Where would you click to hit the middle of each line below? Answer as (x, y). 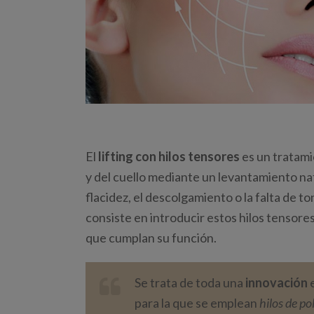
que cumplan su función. (151, 238)
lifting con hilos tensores (169, 156)
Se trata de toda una (190, 282)
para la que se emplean (197, 303)
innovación (277, 282)
